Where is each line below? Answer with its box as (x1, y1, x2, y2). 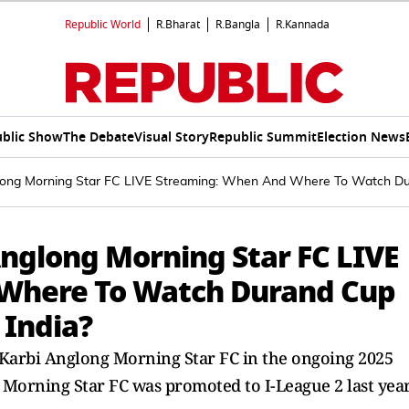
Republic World (65, 16, 141, 33)
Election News (317, 127, 405, 147)
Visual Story (134, 127, 209, 147)
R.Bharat (156, 16, 200, 33)
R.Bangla (215, 16, 260, 33)
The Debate (63, 127, 134, 147)
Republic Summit (209, 127, 317, 147)
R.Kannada (276, 16, 330, 33)
